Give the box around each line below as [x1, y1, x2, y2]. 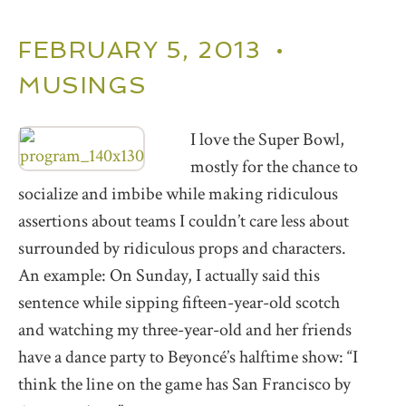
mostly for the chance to [190, 154, 358, 179]
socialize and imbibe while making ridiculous [18, 181, 338, 206]
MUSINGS [18, 71, 148, 99]
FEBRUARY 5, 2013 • [18, 35, 285, 63]
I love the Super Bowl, [190, 127, 344, 151]
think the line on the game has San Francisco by [18, 372, 351, 396]
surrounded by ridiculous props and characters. [18, 236, 346, 260]
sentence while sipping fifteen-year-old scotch [18, 290, 340, 314]
